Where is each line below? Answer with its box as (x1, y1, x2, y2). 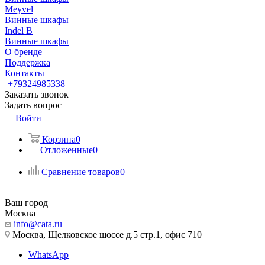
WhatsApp (28, 250, 69, 260)
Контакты (5, 68, 44, 78)
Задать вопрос (5, 100, 62, 110)
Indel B (5, 25, 33, 35)
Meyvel (5, 4, 33, 14)
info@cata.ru (14, 219, 62, 229)
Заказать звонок (5, 89, 69, 99)
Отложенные (40, 145, 93, 155)
